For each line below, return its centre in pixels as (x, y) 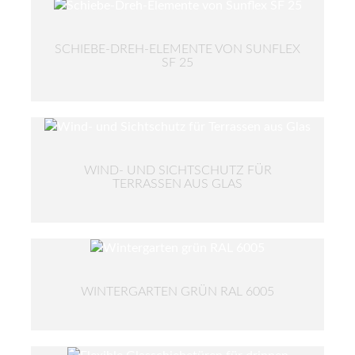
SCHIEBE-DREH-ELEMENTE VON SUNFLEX (177, 50)
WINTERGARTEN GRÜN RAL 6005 (177, 292)
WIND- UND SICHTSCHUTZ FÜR (177, 171)
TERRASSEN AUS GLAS (177, 184)
